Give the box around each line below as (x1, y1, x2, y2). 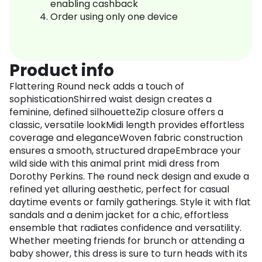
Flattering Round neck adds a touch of (9, 80, 184, 94)
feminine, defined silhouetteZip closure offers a (9, 105, 223, 119)
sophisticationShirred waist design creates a (9, 92, 212, 106)
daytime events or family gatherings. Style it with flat (9, 195, 251, 209)
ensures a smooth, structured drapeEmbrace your (9, 144, 241, 158)
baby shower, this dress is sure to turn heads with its (9, 247, 247, 261)
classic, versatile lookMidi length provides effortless (9, 118, 244, 132)
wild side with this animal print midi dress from (9, 157, 219, 171)
